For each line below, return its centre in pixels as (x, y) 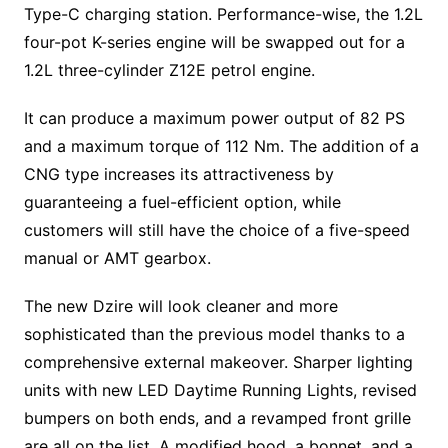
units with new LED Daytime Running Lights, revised (220, 389)
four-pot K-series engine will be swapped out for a (214, 41)
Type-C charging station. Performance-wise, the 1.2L (223, 13)
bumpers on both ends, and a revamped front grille (217, 417)
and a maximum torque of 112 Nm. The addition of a (221, 145)
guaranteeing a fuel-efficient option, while (182, 201)
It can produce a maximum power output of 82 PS (214, 117)
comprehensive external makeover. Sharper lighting (218, 361)
